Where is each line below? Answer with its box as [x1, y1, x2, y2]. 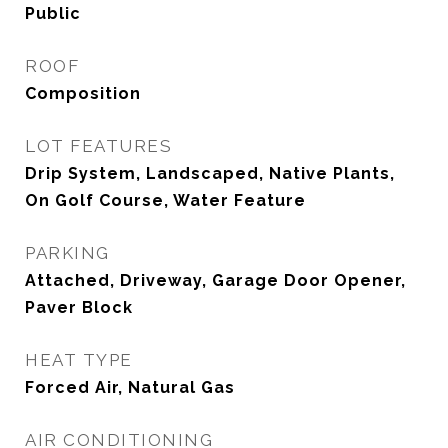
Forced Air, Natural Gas [25, 378, 235, 397]
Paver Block [25, 298, 133, 317]
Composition [25, 84, 141, 103]
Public [25, 4, 81, 23]
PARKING [25, 243, 110, 263]
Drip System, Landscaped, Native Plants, [25, 164, 395, 183]
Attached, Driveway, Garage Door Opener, [25, 271, 406, 290]
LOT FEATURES [25, 136, 172, 156]
